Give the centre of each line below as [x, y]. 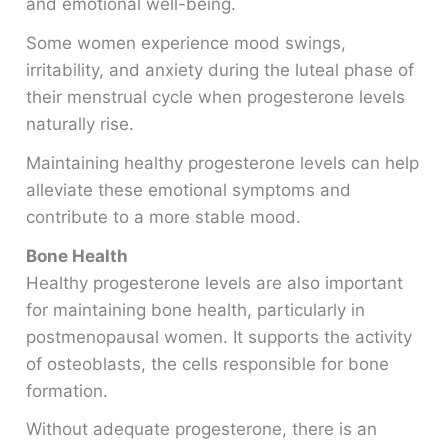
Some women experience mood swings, [186, 43]
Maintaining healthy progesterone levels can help [223, 162]
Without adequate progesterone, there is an [202, 429]
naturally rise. [80, 124]
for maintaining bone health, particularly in [196, 309]
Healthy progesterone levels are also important [215, 282]
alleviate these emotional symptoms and [189, 189]
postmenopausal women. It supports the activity [219, 336]
